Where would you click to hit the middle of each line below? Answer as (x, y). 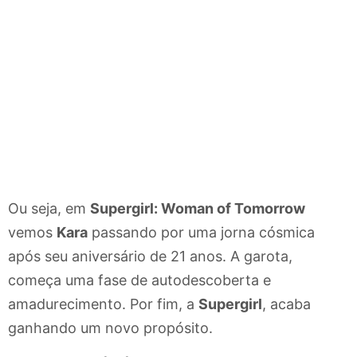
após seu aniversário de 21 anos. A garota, (150, 257)
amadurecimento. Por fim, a (103, 304)
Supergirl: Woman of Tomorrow (198, 209)
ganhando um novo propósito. (110, 328)
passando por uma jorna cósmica (201, 233)
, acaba (286, 304)
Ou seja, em (49, 209)
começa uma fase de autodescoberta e (139, 280)
